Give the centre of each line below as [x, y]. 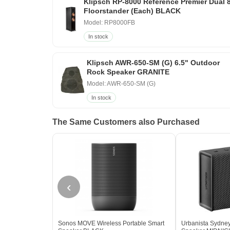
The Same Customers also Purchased [126, 122]
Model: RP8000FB [109, 22]
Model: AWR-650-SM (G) [121, 83]
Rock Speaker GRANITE [128, 72]
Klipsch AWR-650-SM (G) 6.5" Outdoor [153, 62]
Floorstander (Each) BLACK [132, 11]
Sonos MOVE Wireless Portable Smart [111, 223]
